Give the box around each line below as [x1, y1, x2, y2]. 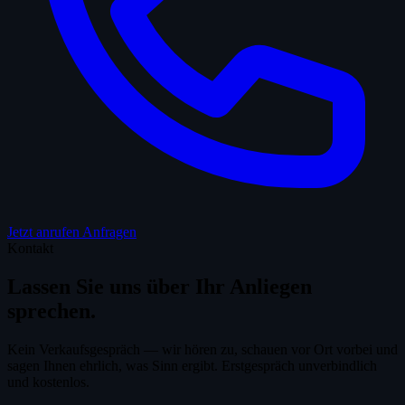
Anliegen [230, 274, 312, 298]
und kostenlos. [7, 373, 89, 390]
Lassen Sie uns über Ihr [7, 274, 230, 298]
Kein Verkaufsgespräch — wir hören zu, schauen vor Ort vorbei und [7, 341, 398, 357]
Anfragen [82, 224, 137, 240]
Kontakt [7, 240, 53, 256]
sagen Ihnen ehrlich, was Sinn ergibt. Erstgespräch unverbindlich [7, 357, 377, 373]
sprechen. [7, 298, 96, 323]
